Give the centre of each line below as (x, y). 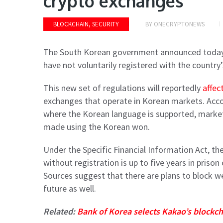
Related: (60, 212)
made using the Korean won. (97, 127)
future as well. (70, 189)
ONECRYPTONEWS (179, 24)
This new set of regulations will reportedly (123, 88)
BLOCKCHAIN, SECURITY (86, 24)
